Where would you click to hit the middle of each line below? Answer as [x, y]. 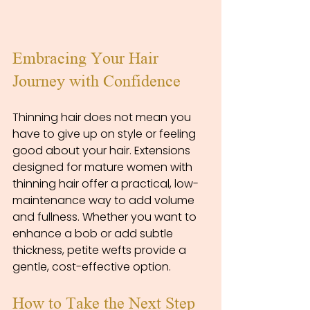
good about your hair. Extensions [103, 150]
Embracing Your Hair [88, 58]
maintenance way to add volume [105, 200]
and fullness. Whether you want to [106, 217]
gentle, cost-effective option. [92, 266]
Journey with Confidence [97, 81]
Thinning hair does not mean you [103, 117]
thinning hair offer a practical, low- [106, 183]
